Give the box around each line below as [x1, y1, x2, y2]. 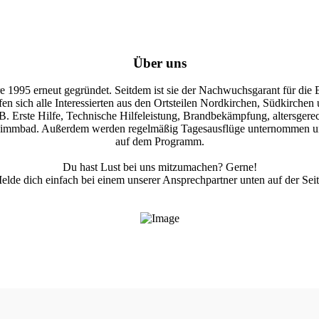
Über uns [132, 55, 187, 70]
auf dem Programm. [115, 135, 204, 148]
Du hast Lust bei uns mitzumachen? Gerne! [62, 161, 257, 174]
